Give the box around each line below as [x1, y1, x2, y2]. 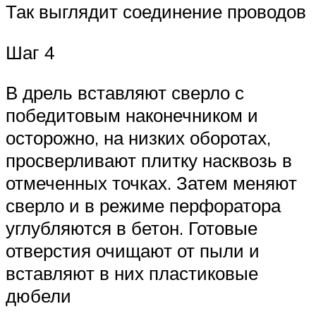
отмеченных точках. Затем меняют [6, 171, 297, 195]
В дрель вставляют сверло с [6, 81, 244, 104]
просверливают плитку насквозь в [6, 149, 292, 172]
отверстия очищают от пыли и [6, 239, 260, 262]
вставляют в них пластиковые [6, 262, 258, 285]
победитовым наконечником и [6, 104, 258, 127]
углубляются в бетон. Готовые [6, 217, 257, 240]
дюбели [6, 284, 71, 308]
